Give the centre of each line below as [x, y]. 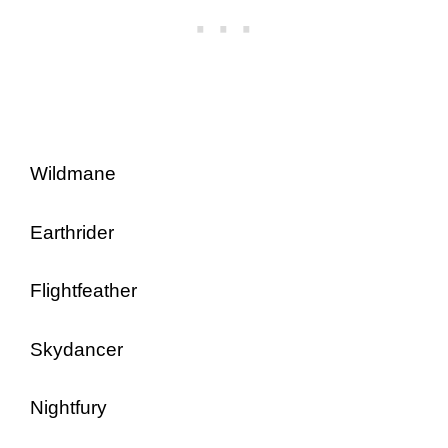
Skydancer [76, 349]
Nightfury [68, 407]
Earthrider [72, 232]
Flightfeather [83, 290]
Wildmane [73, 173]
